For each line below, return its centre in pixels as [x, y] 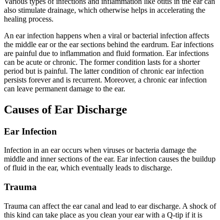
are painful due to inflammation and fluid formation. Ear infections [106, 53]
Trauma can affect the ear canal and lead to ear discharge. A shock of [110, 206]
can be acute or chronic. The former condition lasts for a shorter [102, 62]
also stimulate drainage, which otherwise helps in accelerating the [105, 10]
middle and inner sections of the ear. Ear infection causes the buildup [110, 159]
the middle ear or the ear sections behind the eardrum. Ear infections [109, 44]
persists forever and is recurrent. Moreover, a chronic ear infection [105, 80]
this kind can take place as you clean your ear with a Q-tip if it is [103, 215]
